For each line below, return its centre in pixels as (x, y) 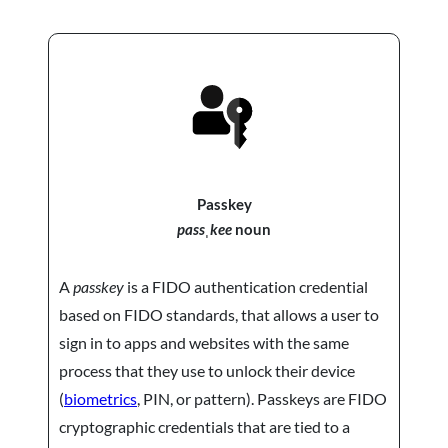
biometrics (100, 398)
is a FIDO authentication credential (246, 286)
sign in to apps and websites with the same (204, 342)
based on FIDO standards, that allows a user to (219, 314)
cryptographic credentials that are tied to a (204, 426)
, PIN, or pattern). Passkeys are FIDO (262, 398)
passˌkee (204, 230)
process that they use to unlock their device (207, 370)
